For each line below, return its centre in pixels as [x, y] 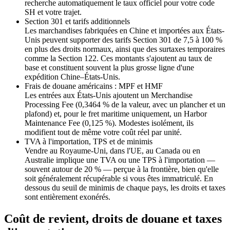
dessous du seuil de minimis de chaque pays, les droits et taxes [125, 187]
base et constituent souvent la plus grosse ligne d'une [109, 67]
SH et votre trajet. [53, 12]
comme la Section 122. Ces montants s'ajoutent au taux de [118, 58]
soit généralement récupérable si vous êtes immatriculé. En [119, 178]
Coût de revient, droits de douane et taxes [113, 218]
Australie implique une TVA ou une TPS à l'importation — [120, 160]
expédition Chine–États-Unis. [72, 76]
